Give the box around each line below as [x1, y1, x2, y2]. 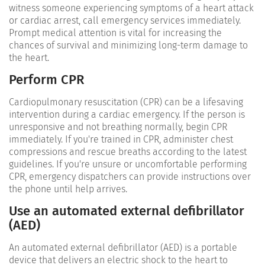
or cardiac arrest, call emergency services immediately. [9, 14, 241, 26]
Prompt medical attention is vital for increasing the [9, 27, 222, 38]
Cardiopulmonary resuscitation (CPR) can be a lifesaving [9, 96, 243, 108]
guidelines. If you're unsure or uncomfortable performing [9, 158, 247, 170]
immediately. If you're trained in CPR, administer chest [9, 133, 233, 145]
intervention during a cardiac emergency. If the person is [9, 108, 245, 120]
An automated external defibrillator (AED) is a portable [9, 241, 237, 253]
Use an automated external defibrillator [9, 202, 244, 219]
